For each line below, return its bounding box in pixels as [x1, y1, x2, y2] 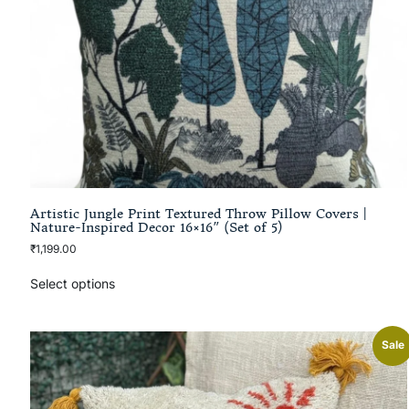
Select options [29, 276, 115, 291]
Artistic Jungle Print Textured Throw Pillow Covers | [29, 205, 367, 223]
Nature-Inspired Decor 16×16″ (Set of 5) [29, 219, 283, 236]
